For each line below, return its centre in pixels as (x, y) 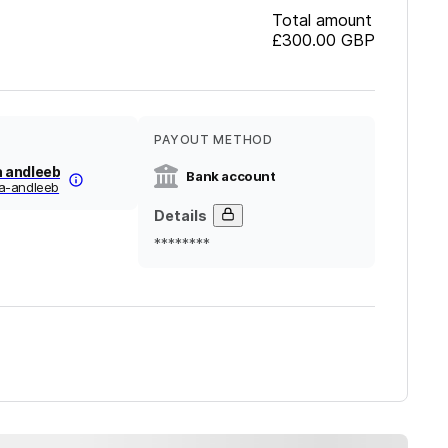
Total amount (322, 19)
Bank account (231, 175)
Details (181, 215)
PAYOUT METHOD (213, 139)
